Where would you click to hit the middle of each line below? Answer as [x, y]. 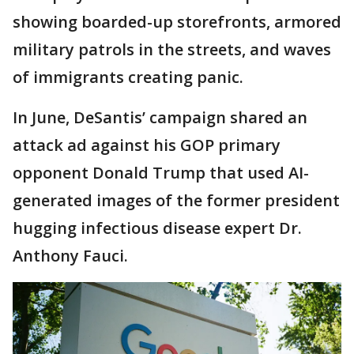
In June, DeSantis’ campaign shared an [160, 117]
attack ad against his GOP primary [147, 145]
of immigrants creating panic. [128, 77]
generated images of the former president [176, 200]
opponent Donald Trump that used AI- [161, 173]
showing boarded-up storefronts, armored [177, 22]
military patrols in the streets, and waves [172, 49]
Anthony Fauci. [70, 256]
